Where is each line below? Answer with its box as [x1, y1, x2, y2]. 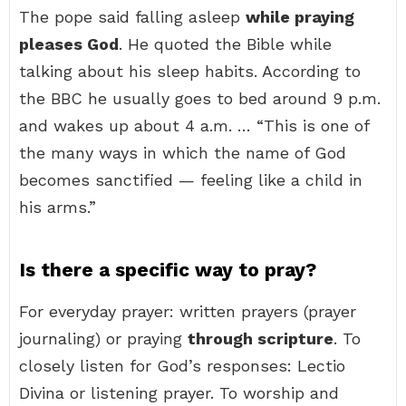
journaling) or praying [19, 329, 188, 348]
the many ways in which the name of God [19, 143, 346, 162]
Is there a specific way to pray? [19, 258, 316, 281]
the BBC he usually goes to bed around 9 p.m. [19, 89, 381, 108]
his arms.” [19, 198, 96, 217]
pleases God [19, 34, 119, 53]
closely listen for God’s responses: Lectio [19, 356, 345, 375]
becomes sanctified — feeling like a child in [19, 170, 362, 189]
